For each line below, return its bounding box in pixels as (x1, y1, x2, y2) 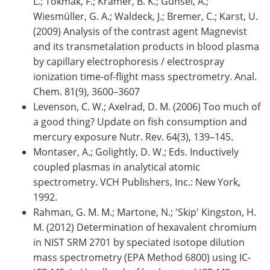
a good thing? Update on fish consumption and (33, 115, 247, 128)
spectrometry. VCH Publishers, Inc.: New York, (33, 175, 240, 189)
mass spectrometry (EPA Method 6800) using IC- (33, 250, 251, 264)
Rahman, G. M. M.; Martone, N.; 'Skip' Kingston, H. (33, 205, 256, 219)
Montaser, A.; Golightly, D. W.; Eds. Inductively (33, 145, 239, 159)
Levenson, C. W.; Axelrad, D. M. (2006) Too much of (33, 99, 260, 113)
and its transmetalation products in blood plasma (33, 39, 259, 53)
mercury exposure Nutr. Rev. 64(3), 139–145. (33, 130, 233, 143)
